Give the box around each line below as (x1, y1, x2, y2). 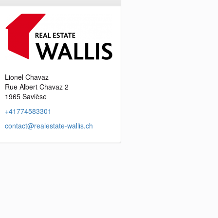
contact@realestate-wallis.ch (5, 121, 93, 131)
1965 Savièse (5, 91, 47, 102)
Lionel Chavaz (5, 72, 49, 82)
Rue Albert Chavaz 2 (5, 82, 69, 92)
